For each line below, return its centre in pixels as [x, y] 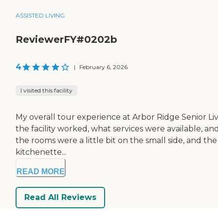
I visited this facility [46, 90]
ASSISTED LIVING [40, 15]
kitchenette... [41, 152]
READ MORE [41, 171]
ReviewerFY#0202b [66, 39]
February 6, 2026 [103, 67]
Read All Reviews [60, 198]
